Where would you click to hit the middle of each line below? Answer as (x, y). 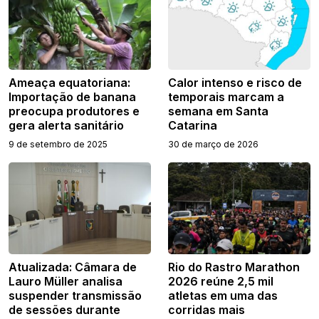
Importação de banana (72, 97)
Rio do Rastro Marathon (234, 267)
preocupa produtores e (74, 111)
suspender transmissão (75, 296)
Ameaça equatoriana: (69, 83)
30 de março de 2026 (213, 145)
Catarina (193, 126)
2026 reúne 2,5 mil (221, 282)
